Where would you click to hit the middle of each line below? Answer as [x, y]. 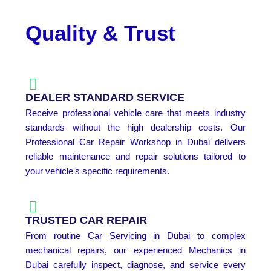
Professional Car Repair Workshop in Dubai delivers [135, 142]
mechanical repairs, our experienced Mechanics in [135, 250]
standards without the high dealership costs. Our [135, 128]
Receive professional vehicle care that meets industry [135, 113]
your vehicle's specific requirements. [98, 171]
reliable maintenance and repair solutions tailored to [135, 157]
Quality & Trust [101, 33]
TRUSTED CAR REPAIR [87, 220]
